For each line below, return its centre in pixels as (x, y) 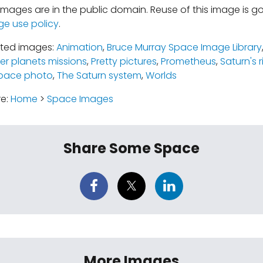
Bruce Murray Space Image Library (184, 47)
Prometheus (188, 61)
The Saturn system (99, 75)
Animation (79, 47)
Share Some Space (131, 148)
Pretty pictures (124, 61)
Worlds (161, 75)
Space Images (80, 99)
